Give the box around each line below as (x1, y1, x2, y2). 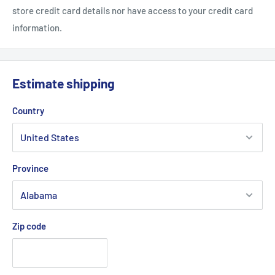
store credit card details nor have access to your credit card (12, 5, 253, 17)
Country (12, 104, 44, 116)
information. (12, 22, 62, 34)
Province (12, 162, 48, 174)
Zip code (12, 220, 46, 231)
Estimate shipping (12, 76, 115, 91)
